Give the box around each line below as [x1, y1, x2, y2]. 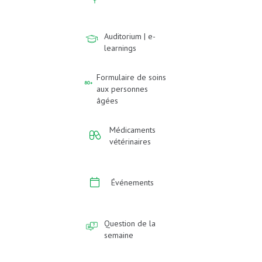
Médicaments [109, 125, 156, 135]
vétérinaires [109, 136, 151, 147]
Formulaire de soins [96, 72, 167, 82]
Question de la [104, 218, 156, 229]
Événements [111, 177, 154, 188]
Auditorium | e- [104, 31, 156, 42]
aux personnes [96, 84, 149, 94]
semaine [104, 230, 134, 240]
